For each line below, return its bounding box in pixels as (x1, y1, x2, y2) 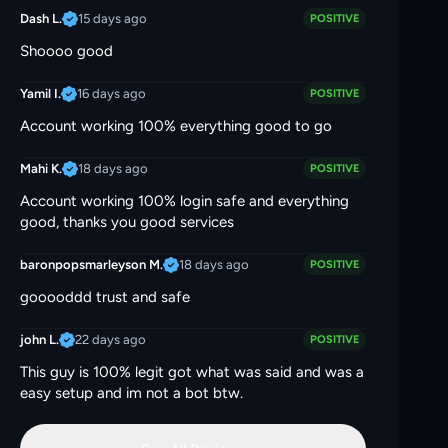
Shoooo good (20, 42, 113, 60)
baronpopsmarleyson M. (20, 257, 163, 272)
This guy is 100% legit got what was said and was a (20, 363, 364, 381)
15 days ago (78, 10, 147, 26)
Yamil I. (20, 86, 61, 101)
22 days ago (75, 331, 146, 347)
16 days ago (77, 85, 146, 101)
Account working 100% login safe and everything (20, 192, 349, 210)
